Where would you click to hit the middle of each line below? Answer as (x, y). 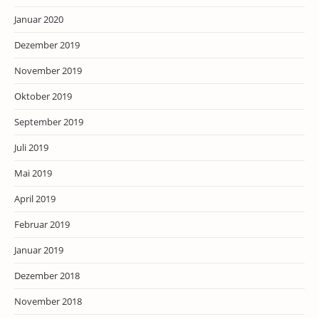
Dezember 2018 (47, 276)
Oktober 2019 (43, 96)
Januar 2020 (39, 19)
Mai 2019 (33, 173)
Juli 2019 (31, 147)
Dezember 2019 (47, 45)
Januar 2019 (39, 250)
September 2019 (49, 122)
